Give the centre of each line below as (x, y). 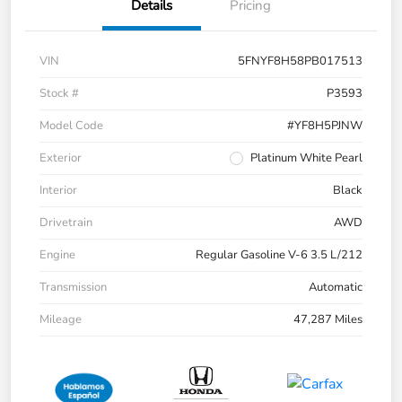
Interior (58, 191)
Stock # (59, 94)
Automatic (336, 288)
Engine (57, 255)
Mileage (61, 320)
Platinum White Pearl (306, 158)
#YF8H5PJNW (325, 126)
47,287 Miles (328, 320)
